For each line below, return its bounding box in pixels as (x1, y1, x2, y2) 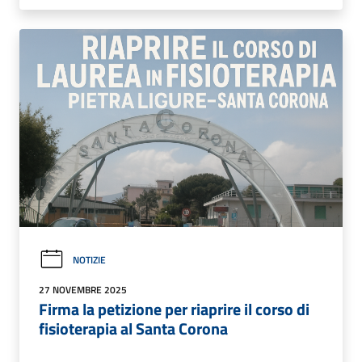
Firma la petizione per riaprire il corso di (39, 296, 309, 322)
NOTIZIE (73, 251, 106, 267)
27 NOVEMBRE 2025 (39, 281, 127, 297)
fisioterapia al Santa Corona (39, 315, 228, 341)
